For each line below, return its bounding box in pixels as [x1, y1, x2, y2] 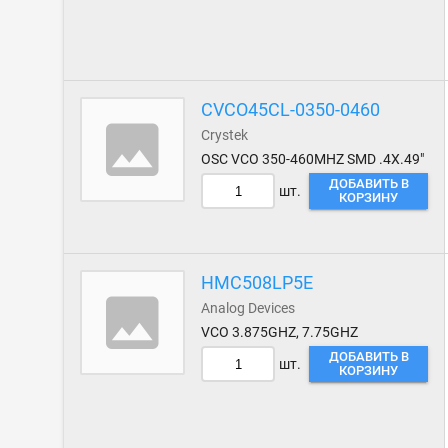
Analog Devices [201, 300, 296, 316]
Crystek [201, 127, 249, 143]
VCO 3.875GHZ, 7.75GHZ [201, 324, 359, 340]
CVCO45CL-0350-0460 [201, 99, 381, 120]
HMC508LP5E [201, 272, 314, 293]
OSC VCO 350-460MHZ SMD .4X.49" [201, 151, 425, 167]
